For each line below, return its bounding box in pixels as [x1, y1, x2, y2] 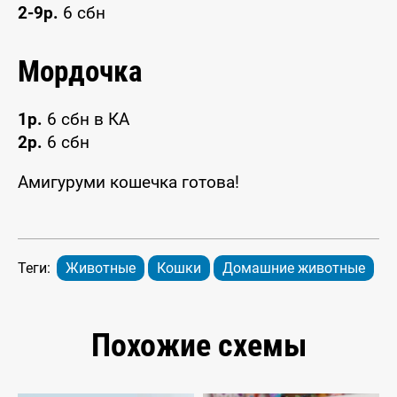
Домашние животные [222, 260, 365, 277]
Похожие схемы [90, 327, 307, 365]
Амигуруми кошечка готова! [18, 172, 239, 193]
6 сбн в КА [43, 109, 129, 130]
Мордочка [18, 54, 143, 90]
